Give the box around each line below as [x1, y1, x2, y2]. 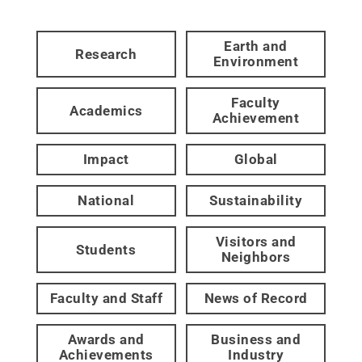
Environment [213, 53, 299, 70]
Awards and [67, 331, 145, 348]
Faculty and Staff [49, 290, 163, 307]
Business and [211, 331, 301, 348]
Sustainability [209, 192, 303, 209]
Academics [69, 102, 143, 119]
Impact [82, 151, 129, 168]
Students [76, 241, 137, 258]
